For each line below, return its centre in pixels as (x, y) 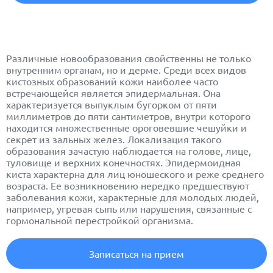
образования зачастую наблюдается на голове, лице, (129, 151)
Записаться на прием (136, 254)
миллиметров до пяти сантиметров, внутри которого (128, 116)
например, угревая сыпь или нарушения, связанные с (129, 209)
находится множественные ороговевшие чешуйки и (126, 128)
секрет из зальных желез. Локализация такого (114, 139)
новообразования (101, 58)
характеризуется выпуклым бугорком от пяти (112, 105)
